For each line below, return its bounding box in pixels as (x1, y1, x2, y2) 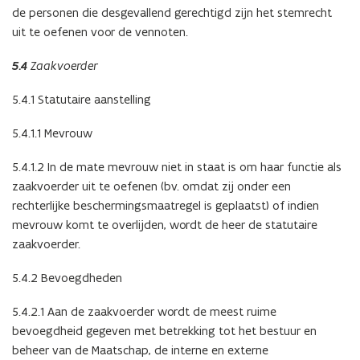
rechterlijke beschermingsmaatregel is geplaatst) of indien (12, 197, 319, 213)
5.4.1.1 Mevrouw (12, 125, 92, 141)
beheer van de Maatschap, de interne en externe (12, 342, 268, 358)
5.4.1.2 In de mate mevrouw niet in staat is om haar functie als (12, 158, 342, 174)
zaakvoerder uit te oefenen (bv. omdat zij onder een (12, 178, 291, 194)
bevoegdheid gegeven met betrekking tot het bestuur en (12, 322, 317, 338)
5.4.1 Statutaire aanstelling (12, 91, 151, 107)
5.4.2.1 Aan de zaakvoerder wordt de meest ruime (12, 303, 276, 319)
